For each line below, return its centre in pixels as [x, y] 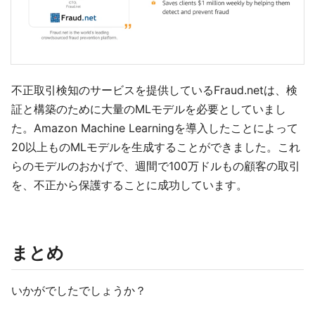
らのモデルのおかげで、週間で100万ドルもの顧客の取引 [156, 166]
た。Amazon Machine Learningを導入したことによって [155, 128]
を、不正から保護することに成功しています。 [129, 185]
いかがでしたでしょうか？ [79, 291]
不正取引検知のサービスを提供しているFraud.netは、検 [154, 90]
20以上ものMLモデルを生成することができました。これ [156, 147]
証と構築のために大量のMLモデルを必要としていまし [149, 109]
